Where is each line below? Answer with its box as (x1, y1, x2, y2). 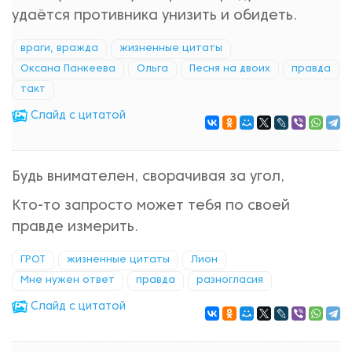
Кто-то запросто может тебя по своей (12, 200, 290, 213)
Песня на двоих (189, 64, 270, 74)
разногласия (196, 276, 263, 285)
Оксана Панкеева (20, 64, 115, 74)
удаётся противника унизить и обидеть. (12, 9, 297, 23)
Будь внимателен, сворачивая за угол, (12, 170, 284, 184)
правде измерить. (12, 221, 138, 234)
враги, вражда (20, 44, 98, 53)
